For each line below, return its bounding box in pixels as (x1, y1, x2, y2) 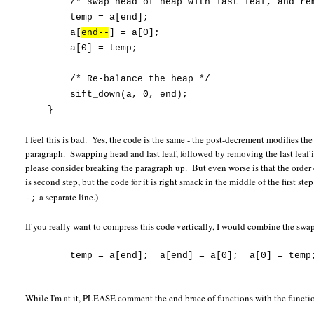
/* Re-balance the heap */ (25, 74, 211, 85)
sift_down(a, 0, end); (25, 89, 189, 100)
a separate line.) (36, 191, 99, 204)
